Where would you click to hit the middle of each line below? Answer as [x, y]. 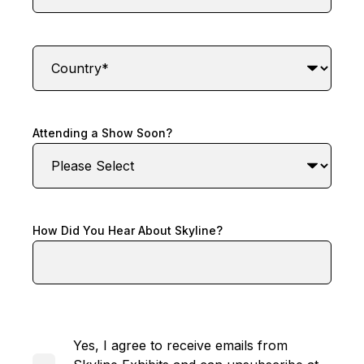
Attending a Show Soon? [102, 133]
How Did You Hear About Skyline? [128, 231]
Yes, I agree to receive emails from [180, 346]
